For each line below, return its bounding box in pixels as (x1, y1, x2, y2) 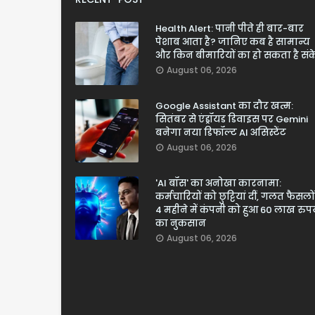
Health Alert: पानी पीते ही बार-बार (155, 22, 304, 35)
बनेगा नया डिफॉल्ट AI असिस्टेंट (155, 126, 286, 139)
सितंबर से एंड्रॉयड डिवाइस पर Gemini (155, 112, 308, 126)
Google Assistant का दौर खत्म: (155, 99, 293, 112)
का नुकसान (155, 217, 206, 230)
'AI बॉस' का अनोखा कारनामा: (155, 176, 281, 190)
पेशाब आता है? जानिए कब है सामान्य (155, 35, 310, 49)
